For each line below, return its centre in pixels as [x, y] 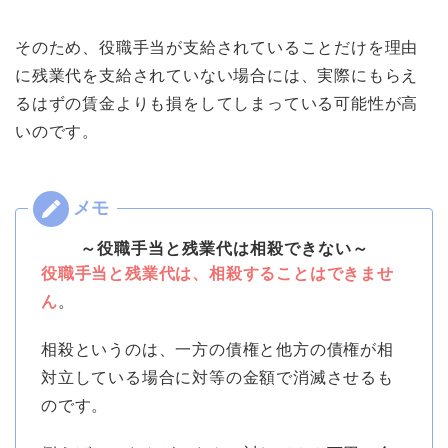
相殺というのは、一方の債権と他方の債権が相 [217, 350]
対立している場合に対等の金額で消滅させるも [217, 378]
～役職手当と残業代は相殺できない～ [224, 249]
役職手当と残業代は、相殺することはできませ [217, 274]
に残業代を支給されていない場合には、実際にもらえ [217, 76]
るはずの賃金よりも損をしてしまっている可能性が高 [217, 104]
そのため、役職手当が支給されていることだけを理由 [217, 48]
